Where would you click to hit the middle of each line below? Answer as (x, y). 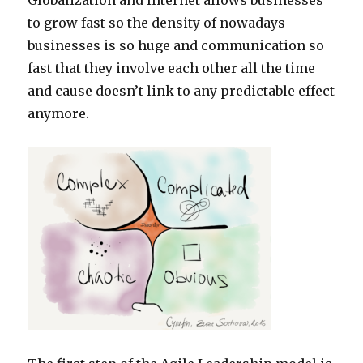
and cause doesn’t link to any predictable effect (181, 91)
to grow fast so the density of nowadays (157, 23)
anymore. (59, 114)
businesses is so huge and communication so (176, 46)
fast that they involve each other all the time (172, 68)
